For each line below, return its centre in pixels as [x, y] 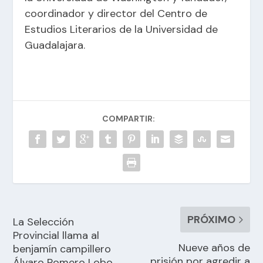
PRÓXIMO [211, 219]
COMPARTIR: [129, 118]
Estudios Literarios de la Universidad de [122, 29]
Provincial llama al [56, 235]
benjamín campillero [62, 249]
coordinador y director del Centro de [116, 13]
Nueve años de [214, 247]
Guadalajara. [55, 45]
